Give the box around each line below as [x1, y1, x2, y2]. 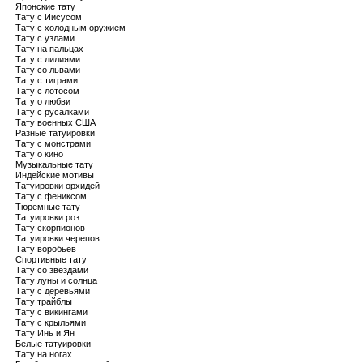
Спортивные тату [15, 254, 87, 264]
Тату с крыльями [15, 318, 86, 327]
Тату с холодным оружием [15, 23, 126, 32]
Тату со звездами [15, 265, 88, 275]
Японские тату [15, 2, 75, 11]
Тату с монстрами [15, 139, 91, 148]
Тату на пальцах [15, 44, 83, 53]
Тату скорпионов [15, 223, 85, 233]
